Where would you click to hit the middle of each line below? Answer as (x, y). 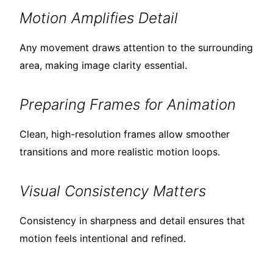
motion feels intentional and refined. (103, 239)
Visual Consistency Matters (113, 191)
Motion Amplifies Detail (99, 18)
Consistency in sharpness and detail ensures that (132, 221)
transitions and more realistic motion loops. (120, 152)
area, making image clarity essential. (103, 66)
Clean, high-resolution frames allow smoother (125, 134)
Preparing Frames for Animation (128, 105)
